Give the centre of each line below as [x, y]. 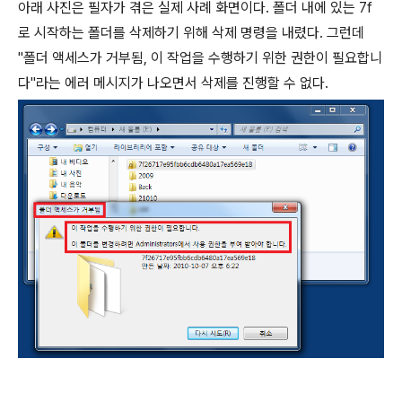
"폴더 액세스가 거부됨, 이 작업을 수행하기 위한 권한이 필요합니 [200, 58]
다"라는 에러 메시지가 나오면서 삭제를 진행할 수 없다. [173, 83]
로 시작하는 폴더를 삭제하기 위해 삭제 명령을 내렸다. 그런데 [191, 33]
